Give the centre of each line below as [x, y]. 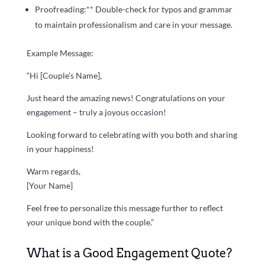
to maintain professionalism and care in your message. [133, 24]
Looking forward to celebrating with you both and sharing [132, 134]
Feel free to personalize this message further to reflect [125, 208]
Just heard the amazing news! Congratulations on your [126, 98]
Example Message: [60, 53]
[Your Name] [49, 185]
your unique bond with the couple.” [90, 222]
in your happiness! [60, 148]
